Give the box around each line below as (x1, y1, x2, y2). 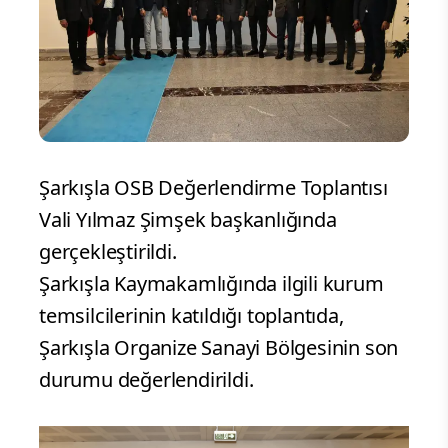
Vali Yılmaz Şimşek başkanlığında (39, 206, 337, 234)
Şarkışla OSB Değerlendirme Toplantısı (39, 174, 388, 202)
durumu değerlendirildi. (39, 366, 254, 394)
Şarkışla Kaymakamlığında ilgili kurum (39, 270, 384, 298)
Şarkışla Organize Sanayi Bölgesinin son (39, 334, 399, 362)
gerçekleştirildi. (39, 238, 177, 266)
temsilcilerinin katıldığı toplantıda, (39, 302, 344, 330)
